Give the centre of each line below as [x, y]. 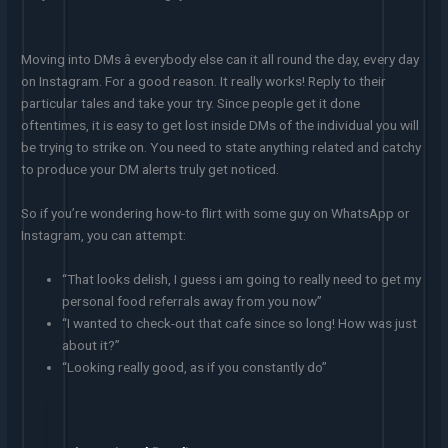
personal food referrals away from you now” [192, 300]
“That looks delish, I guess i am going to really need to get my [242, 278]
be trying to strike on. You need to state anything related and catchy [221, 147]
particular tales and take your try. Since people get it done [191, 103]
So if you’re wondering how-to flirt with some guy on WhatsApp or [216, 213]
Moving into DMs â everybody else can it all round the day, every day [220, 59]
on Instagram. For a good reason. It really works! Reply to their [204, 81]
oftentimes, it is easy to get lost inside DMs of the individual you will [220, 125]
